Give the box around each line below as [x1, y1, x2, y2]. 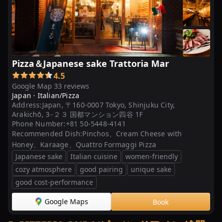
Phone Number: [12, 119, 66, 128]
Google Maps [45, 197, 88, 206]
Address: [12, 100, 42, 110]
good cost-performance [15, 177, 93, 187]
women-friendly [125, 152, 178, 161]
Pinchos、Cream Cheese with [82, 129, 182, 138]
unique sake [131, 165, 171, 174]
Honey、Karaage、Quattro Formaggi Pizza [12, 140, 157, 149]
